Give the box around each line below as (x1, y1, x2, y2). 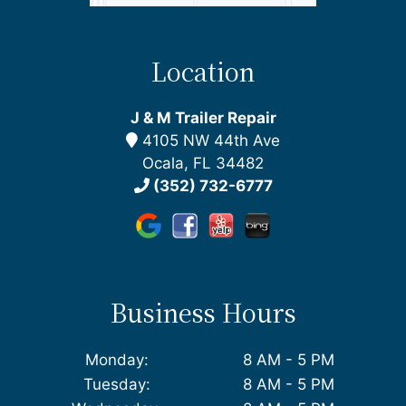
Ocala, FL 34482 (142, 153, 264, 172)
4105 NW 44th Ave (138, 130, 280, 150)
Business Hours (110, 295, 296, 331)
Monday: (84, 351, 149, 370)
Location (151, 53, 255, 90)
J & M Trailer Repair (130, 108, 276, 127)
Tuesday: (82, 375, 150, 394)
